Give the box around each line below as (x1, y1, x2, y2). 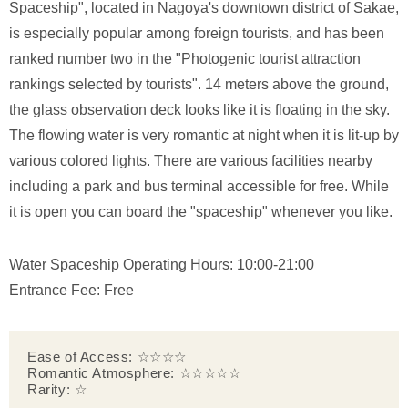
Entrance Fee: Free (9, 281, 134, 298)
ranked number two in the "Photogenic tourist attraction (9, 50, 361, 66)
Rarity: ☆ (27, 381, 87, 397)
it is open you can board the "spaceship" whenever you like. (9, 203, 393, 219)
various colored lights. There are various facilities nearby (9, 152, 372, 168)
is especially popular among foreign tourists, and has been (9, 25, 384, 41)
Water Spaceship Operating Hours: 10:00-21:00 (9, 256, 314, 272)
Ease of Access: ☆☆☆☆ (27, 348, 187, 364)
